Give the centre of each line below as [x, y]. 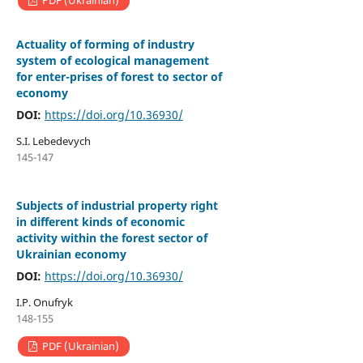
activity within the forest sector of [111, 238]
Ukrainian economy [71, 254]
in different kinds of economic [100, 222]
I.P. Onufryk [44, 303]
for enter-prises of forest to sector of [119, 77]
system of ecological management [112, 61]
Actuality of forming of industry [105, 45]
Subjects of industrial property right [117, 206]
